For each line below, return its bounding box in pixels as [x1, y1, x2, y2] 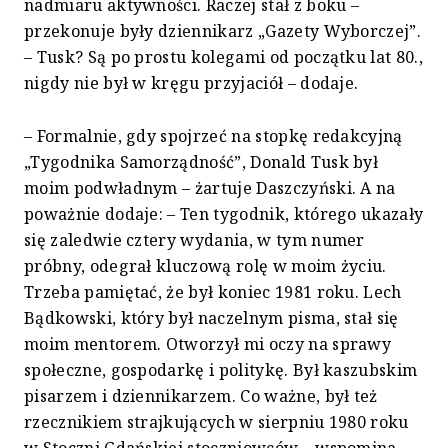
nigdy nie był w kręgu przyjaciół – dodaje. [24, 72, 359, 95]
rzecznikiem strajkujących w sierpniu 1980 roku [24, 411, 409, 434]
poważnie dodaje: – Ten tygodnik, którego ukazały [24, 203, 424, 226]
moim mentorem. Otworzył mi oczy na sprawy [24, 333, 392, 356]
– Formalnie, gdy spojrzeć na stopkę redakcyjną [24, 125, 403, 148]
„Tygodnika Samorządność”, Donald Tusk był [24, 151, 379, 174]
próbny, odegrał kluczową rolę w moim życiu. [24, 255, 387, 278]
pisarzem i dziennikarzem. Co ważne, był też [24, 385, 378, 408]
